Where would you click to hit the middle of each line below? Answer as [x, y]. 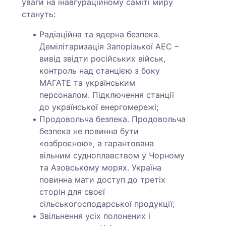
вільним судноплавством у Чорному [112, 155]
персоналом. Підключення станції [107, 95]
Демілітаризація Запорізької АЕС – [109, 46]
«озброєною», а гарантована [97, 143]
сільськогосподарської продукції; [107, 204]
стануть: [40, 14]
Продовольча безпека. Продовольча [113, 119]
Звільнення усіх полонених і [95, 216]
